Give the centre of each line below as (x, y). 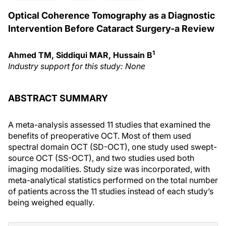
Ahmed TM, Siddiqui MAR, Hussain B (80, 55)
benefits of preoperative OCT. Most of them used (100, 136)
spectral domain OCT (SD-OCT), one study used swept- (112, 147)
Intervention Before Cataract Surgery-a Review (111, 29)
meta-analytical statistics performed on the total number (113, 180)
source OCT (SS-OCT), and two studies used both (101, 158)
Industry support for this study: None (77, 66)
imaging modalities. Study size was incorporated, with (109, 169)
